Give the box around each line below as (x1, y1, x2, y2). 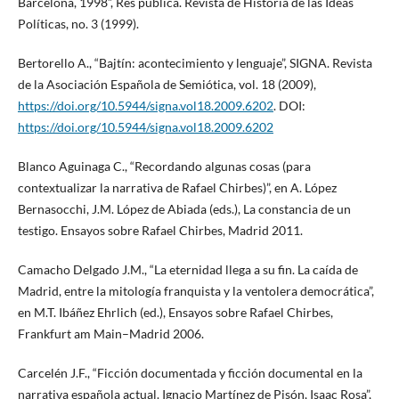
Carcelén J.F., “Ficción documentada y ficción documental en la (17, 365, 362, 381)
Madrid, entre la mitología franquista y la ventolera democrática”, (17, 283, 374, 299)
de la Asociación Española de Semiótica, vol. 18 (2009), (17, 77, 316, 93)
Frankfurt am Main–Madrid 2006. (17, 326, 204, 342)
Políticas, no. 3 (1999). (17, 16, 139, 32)
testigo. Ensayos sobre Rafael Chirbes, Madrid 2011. (17, 223, 303, 239)
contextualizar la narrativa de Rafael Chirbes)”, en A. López (17, 180, 337, 196)
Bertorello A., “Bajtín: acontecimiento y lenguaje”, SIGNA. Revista (17, 55, 372, 71)
